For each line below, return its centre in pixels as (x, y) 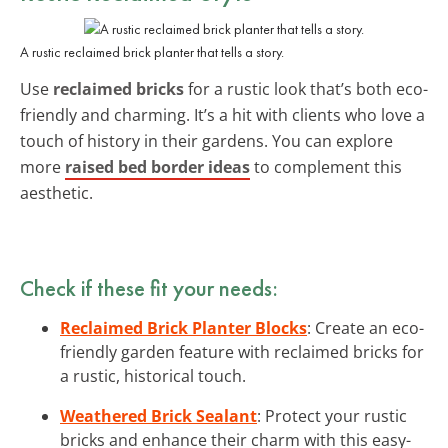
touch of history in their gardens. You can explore (206, 140)
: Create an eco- (365, 327)
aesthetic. (56, 192)
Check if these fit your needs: (149, 287)
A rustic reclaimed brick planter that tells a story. (152, 51)
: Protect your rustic (332, 415)
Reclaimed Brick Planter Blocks (183, 327)
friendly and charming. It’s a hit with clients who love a (222, 114)
